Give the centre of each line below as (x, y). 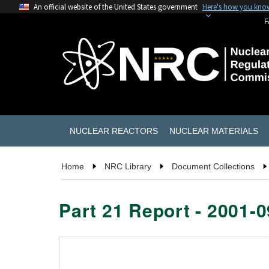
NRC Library (128, 167)
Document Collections (213, 167)
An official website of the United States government (116, 7)
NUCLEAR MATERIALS (213, 131)
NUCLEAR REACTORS (113, 131)
